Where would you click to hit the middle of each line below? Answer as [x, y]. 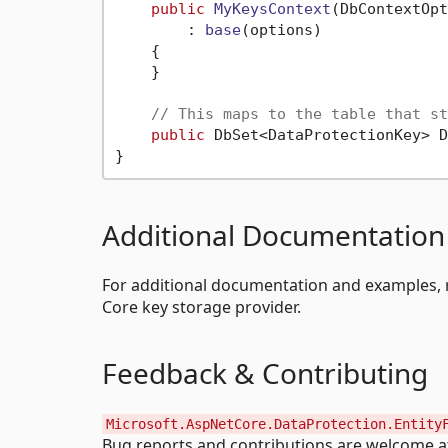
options [281, 30]
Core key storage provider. [201, 306]
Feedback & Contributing [265, 372]
